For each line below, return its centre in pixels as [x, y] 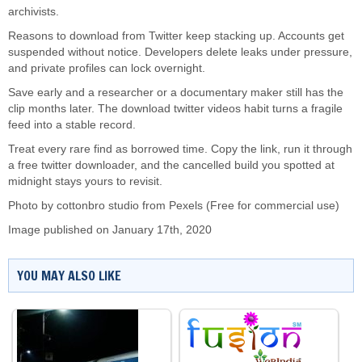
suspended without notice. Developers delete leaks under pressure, [180, 52]
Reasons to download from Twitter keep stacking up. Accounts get [176, 36]
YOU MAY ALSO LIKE [69, 276]
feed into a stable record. [72, 125]
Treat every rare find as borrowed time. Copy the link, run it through [180, 149]
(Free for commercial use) [271, 206]
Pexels [186, 206]
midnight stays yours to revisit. [85, 181]
